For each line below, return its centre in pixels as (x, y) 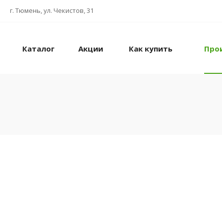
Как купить (151, 49)
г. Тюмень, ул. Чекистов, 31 (52, 10)
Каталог (38, 49)
